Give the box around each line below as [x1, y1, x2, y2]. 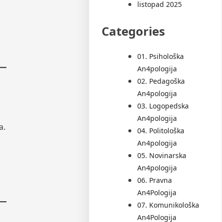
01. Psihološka [137, 51, 184, 61]
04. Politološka [137, 125, 185, 135]
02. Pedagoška [137, 76, 185, 86]
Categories [102, 22, 166, 39]
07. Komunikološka [137, 200, 200, 210]
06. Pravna [137, 175, 172, 185]
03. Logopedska [137, 101, 189, 111]
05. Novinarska [137, 150, 187, 160]
